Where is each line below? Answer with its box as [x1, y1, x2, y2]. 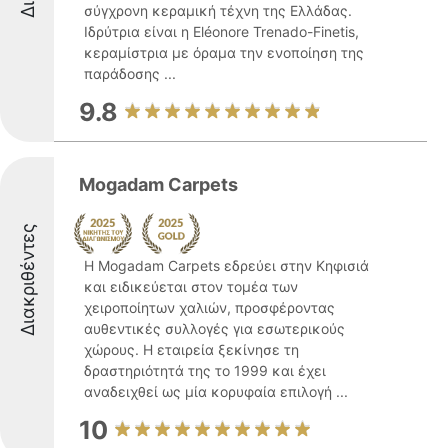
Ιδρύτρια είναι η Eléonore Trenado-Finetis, [84, 23, 359, 40]
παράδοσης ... [84, 65, 176, 82]
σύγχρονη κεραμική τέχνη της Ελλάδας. [84, 2, 352, 19]
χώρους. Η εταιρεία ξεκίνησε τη [84, 341, 299, 358]
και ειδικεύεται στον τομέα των [84, 278, 298, 295]
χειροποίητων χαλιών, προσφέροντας [84, 299, 335, 316]
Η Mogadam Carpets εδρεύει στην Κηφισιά [84, 257, 369, 274]
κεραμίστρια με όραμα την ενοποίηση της [84, 44, 364, 61]
